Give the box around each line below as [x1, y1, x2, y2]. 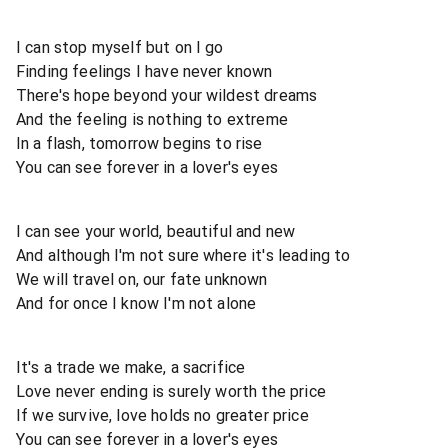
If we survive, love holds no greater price [16, 405, 309, 425]
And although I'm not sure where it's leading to [16, 245, 351, 265]
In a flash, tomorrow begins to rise [16, 133, 263, 153]
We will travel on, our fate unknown [16, 269, 268, 289]
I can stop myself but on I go [16, 37, 224, 57]
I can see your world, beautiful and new [16, 221, 296, 241]
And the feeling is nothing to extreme [16, 109, 288, 129]
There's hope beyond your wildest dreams [16, 85, 318, 105]
